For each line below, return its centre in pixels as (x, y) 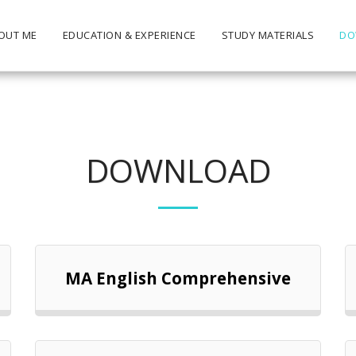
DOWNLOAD (178, 170)
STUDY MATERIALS (268, 35)
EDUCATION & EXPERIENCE (129, 35)
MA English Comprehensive (178, 278)
